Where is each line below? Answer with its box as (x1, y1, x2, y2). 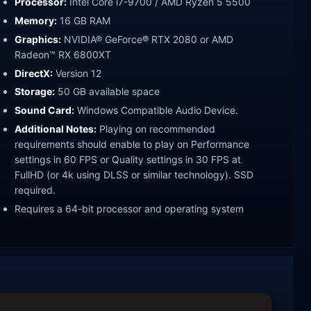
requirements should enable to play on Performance (15, 138, 249, 151)
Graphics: (15, 33, 61, 45)
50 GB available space (55, 85, 160, 98)
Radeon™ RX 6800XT (15, 48, 111, 60)
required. (15, 184, 56, 196)
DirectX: (15, 67, 53, 79)
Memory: (15, 14, 57, 26)
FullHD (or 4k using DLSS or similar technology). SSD (15, 169, 253, 181)
